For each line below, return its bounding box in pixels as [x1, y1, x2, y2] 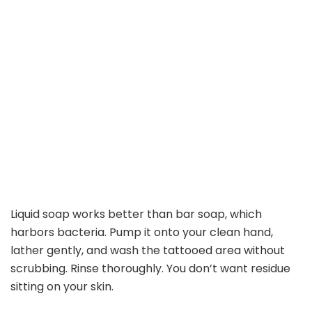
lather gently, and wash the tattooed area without [10, 242, 285, 259]
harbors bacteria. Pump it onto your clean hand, [10, 224, 273, 241]
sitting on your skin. [10, 279, 114, 295]
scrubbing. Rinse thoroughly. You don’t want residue [10, 260, 290, 277]
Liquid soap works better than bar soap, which [10, 206, 262, 223]
